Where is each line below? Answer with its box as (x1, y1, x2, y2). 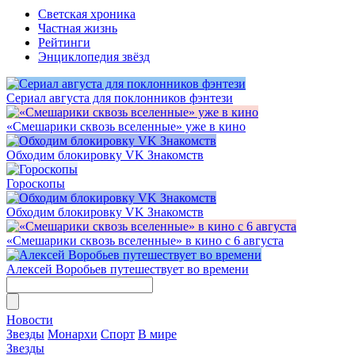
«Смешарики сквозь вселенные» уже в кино (6, 120, 246, 133)
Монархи (48, 327, 97, 341)
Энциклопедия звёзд (38, 50, 150, 63)
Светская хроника (38, 7, 136, 21)
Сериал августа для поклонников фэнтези (6, 91, 233, 105)
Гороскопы (6, 177, 65, 190)
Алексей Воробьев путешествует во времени (6, 262, 249, 276)
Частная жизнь (38, 21, 117, 35)
